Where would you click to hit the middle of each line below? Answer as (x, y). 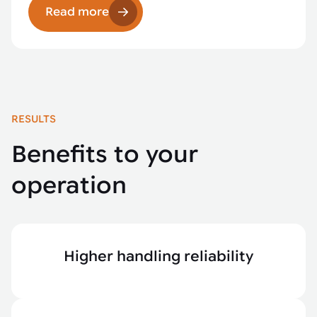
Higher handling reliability (158, 257)
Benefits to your (105, 154)
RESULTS (34, 119)
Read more (77, 12)
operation (69, 185)
